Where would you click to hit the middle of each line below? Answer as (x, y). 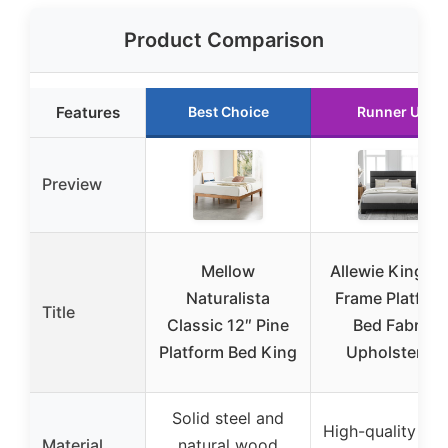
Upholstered (393, 351)
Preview (72, 183)
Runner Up (393, 111)
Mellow (228, 270)
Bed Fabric (393, 324)
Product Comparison (224, 39)
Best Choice (228, 111)
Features (87, 112)
